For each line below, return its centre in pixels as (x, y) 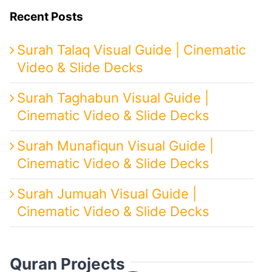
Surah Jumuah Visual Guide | (107, 193)
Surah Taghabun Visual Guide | (113, 97)
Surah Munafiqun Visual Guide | (115, 145)
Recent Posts (46, 17)
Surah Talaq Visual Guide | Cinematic (131, 49)
